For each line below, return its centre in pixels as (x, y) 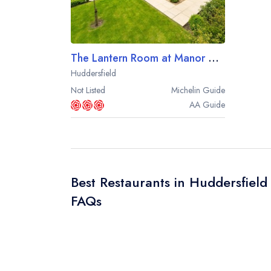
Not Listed (88, 90)
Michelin (186, 90)
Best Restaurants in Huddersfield (169, 182)
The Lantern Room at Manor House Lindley (214, 58)
